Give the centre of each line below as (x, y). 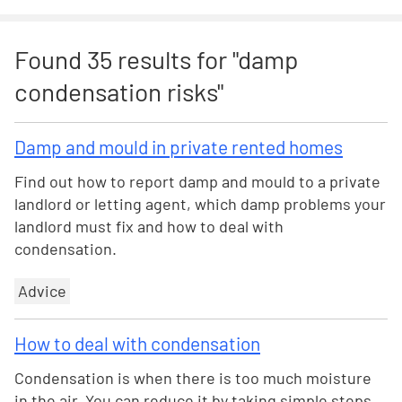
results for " (175, 59)
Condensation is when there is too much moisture (193, 378)
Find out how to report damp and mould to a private (197, 181)
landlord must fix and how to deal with (149, 226)
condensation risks (116, 92)
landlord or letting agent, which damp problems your (200, 204)
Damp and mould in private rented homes (179, 147)
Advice (42, 291)
